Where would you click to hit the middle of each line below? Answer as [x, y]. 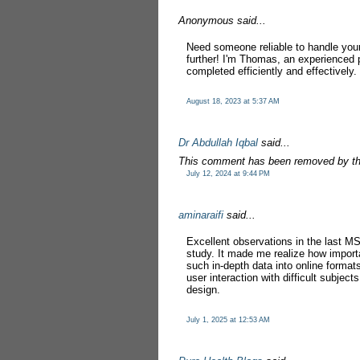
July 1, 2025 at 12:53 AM [228, 320]
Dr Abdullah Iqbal [218, 143]
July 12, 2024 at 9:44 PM [228, 174]
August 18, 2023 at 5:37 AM [233, 101]
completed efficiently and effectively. [272, 71]
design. [203, 290]
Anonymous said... [222, 20]
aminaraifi [201, 215]
